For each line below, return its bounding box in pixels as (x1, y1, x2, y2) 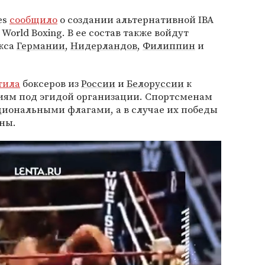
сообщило (9, 12, 57, 27)
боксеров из (20, 76, 81, 91)
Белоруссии (127, 76, 184, 91)
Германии (17, 38, 65, 53)
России (81, 76, 115, 91)
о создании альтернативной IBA (57, 12, 214, 27)
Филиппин (143, 38, 195, 53)
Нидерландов (70, 38, 137, 53)
